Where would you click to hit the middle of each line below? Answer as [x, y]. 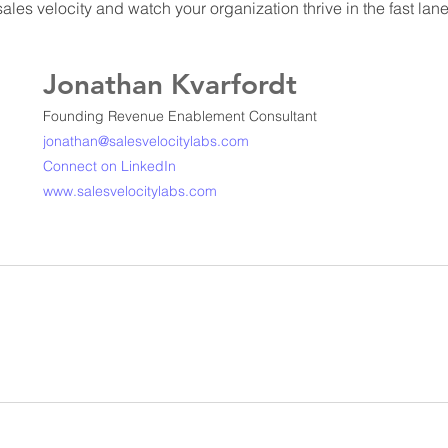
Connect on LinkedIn [109, 166]
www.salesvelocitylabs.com [130, 191]
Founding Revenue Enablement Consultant [180, 116]
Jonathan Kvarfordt [170, 84]
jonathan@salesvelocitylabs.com [146, 141]
